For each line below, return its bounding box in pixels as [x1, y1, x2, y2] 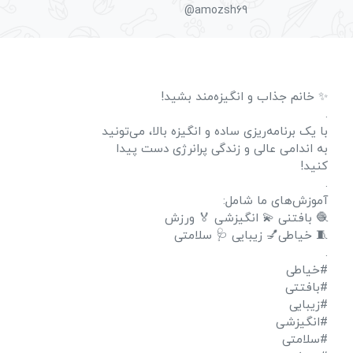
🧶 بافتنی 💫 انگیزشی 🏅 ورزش [165, 210, 328, 227]
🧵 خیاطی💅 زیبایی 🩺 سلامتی [174, 227, 328, 244]
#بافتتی [285, 279, 328, 296]
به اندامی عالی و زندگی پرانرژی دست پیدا [116, 140, 328, 158]
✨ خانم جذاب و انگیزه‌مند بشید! [161, 88, 328, 106]
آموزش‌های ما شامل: [223, 192, 328, 210]
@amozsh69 [184, 3, 247, 18]
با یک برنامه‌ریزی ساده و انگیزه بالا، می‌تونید [102, 123, 328, 140]
